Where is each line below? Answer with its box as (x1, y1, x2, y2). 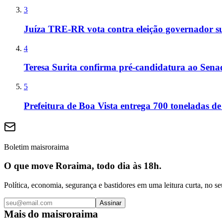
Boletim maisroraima (4, 142, 69, 151)
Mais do (4, 208, 42, 220)
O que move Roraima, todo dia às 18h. (4, 161, 162, 171)
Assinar (100, 199, 121, 207)
